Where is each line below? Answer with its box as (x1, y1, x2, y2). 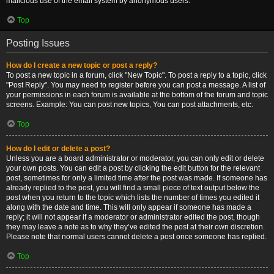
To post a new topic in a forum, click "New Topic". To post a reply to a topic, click (6, 71, 267, 80)
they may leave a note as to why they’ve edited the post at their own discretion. (6, 223, 265, 231)
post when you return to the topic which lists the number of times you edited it (6, 193, 259, 202)
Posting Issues (6, 38, 70, 48)
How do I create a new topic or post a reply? (6, 61, 157, 70)
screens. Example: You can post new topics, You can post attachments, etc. (6, 100, 253, 109)
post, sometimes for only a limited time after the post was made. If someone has (6, 174, 267, 182)
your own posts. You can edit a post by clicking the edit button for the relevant (6, 164, 260, 172)
